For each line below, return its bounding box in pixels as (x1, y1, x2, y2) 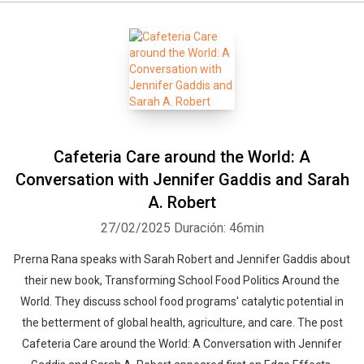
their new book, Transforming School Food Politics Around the (24, 274, 340, 287)
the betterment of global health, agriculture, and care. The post (21, 316, 343, 329)
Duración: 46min (173, 220, 264, 236)
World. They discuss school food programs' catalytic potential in (20, 295, 344, 308)
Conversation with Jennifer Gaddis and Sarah (15, 170, 349, 189)
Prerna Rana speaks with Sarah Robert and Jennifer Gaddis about (14, 253, 350, 266)
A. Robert (148, 193, 216, 212)
